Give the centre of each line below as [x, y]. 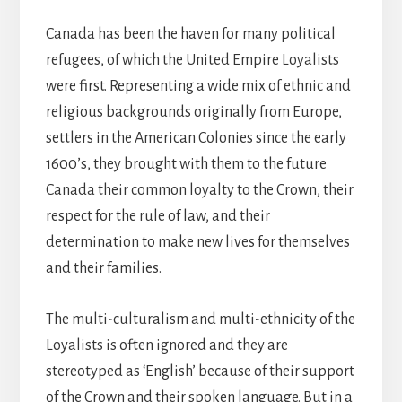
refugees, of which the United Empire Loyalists [192, 61]
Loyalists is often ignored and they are [166, 346]
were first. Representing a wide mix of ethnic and [198, 87]
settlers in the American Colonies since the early [196, 139]
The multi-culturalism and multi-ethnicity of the [200, 320]
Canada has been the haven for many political [190, 35]
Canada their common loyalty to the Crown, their [199, 191]
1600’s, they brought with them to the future [186, 165]
